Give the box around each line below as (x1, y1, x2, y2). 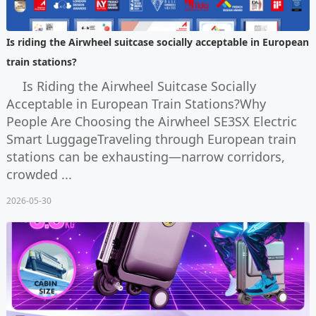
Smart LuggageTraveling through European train (6, 130, 296, 147)
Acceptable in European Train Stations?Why (6, 95, 266, 112)
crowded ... (6, 165, 72, 183)
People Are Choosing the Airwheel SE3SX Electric (6, 112, 297, 130)
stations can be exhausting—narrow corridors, (6, 147, 285, 165)
